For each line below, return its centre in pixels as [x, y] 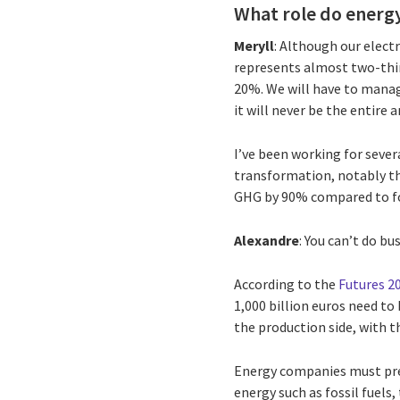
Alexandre [267, 240]
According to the [287, 283]
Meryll [254, 45]
